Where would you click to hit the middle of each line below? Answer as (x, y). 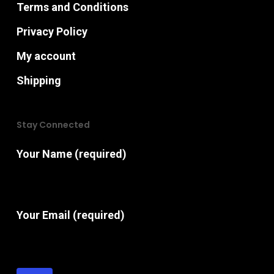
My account (46, 56)
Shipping (39, 81)
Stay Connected (53, 125)
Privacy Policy (52, 32)
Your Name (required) (71, 154)
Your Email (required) (70, 215)
